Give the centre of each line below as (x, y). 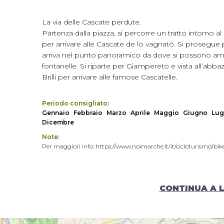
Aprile (140, 113)
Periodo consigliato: (75, 103)
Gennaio (56, 113)
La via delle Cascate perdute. (91, 22)
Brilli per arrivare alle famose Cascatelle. (110, 77)
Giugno (195, 113)
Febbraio (88, 113)
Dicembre (58, 122)
